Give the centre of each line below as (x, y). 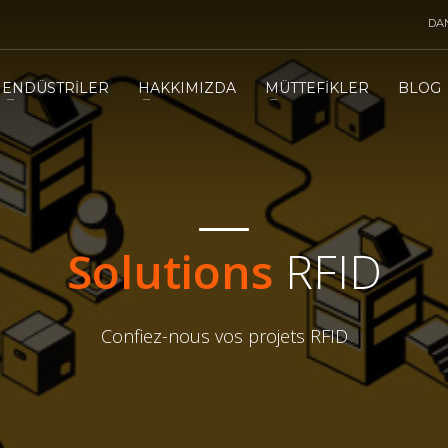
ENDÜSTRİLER (56, 87)
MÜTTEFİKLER (317, 87)
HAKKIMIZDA (187, 87)
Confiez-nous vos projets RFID (224, 336)
